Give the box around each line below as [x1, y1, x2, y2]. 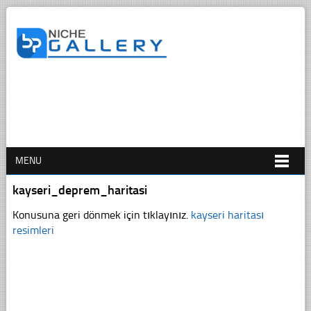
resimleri [12, 223, 54, 237]
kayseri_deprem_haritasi [12, 182, 147, 198]
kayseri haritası [190, 208, 264, 221]
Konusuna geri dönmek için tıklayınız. [12, 208, 191, 221]
